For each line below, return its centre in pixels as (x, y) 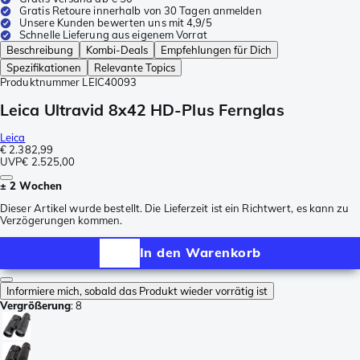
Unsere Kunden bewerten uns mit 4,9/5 (116, 23)
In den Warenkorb (200, 253)
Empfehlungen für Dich (216, 50)
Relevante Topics (135, 68)
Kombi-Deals (117, 50)
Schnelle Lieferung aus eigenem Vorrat (113, 35)
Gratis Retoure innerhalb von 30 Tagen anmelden (141, 11)
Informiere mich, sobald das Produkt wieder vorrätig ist (137, 290)
